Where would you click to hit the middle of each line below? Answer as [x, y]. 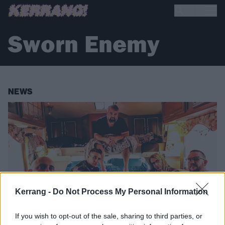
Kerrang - [34, 192]
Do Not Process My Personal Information [130, 192]
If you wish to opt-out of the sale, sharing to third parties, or [109, 216]
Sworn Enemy [84, 44]
